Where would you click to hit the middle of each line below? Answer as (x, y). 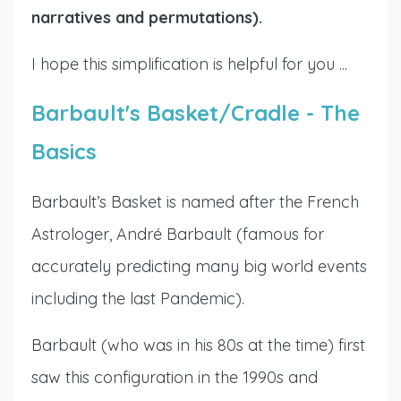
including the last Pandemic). (138, 298)
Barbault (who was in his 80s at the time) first (198, 345)
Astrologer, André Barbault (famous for (178, 234)
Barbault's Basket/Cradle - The (196, 112)
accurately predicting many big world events (199, 266)
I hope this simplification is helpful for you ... (189, 64)
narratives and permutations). (147, 17)
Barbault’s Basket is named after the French (195, 201)
